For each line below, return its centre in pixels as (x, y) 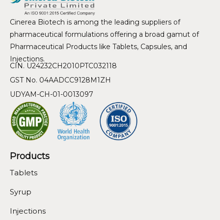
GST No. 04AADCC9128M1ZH (60, 80)
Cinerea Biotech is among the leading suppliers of (95, 22)
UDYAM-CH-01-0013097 (52, 95)
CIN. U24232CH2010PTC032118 (63, 66)
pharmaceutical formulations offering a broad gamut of (104, 35)
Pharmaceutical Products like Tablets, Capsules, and (98, 47)
